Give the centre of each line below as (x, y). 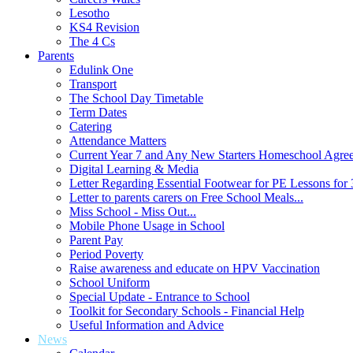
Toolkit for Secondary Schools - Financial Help (187, 311)
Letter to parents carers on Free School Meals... (186, 197)
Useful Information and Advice (147, 325)
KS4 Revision (104, 27)
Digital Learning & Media (134, 169)
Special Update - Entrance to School (160, 297)
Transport (93, 84)
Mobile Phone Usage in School (147, 226)
